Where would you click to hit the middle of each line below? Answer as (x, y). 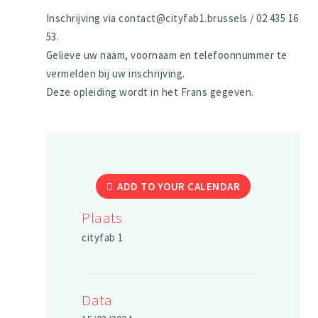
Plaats (102, 217)
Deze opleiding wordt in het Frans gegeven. (150, 92)
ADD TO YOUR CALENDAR (179, 186)
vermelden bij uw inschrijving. (115, 73)
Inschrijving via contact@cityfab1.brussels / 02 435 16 (172, 18)
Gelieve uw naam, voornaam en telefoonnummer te (166, 55)
